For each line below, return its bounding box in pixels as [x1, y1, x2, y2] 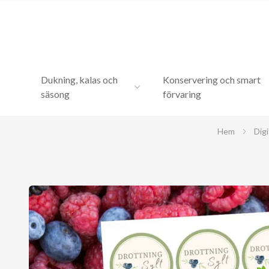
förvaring [163, 88, 202, 100]
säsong [41, 88, 70, 100]
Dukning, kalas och [41, 74, 118, 85]
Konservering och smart [163, 74, 261, 85]
